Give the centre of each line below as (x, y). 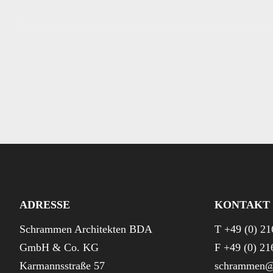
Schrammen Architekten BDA (86, 229)
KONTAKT (242, 205)
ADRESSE (45, 205)
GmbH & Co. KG (59, 248)
